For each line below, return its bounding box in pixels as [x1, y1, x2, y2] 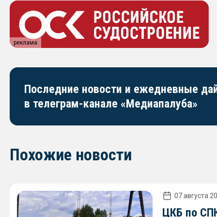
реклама [14, 39, 37, 46]
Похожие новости [10, 144, 132, 164]
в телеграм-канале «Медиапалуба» [24, 96, 198, 110]
